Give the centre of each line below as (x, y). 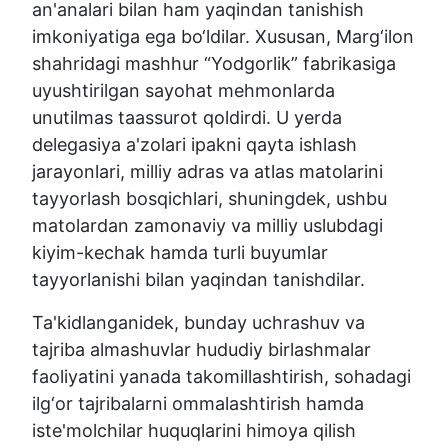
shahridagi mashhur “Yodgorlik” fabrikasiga (214, 64)
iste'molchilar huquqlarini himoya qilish (194, 431)
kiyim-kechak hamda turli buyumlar (180, 253)
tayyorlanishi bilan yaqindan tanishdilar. (198, 280)
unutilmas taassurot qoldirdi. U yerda (187, 118)
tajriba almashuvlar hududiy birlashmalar (201, 350)
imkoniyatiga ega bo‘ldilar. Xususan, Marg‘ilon (223, 37)
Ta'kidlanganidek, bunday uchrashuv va (198, 323)
